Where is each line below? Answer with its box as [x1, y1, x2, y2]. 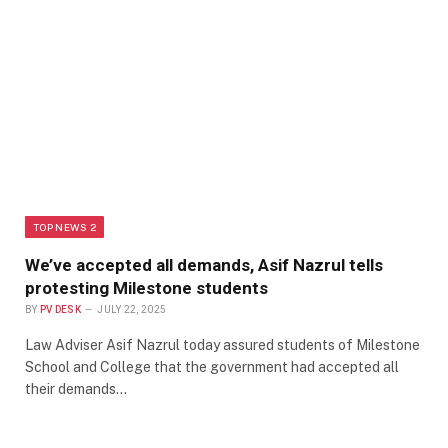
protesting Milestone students [25, 277, 268, 298]
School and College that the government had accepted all [25, 358, 399, 375]
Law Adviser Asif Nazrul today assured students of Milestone [25, 336, 420, 353]
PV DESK [39, 303, 82, 315]
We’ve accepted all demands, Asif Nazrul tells [25, 254, 383, 275]
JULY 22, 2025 [97, 303, 167, 315]
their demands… [25, 380, 127, 397]
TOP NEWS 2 [33, 220, 96, 233]
